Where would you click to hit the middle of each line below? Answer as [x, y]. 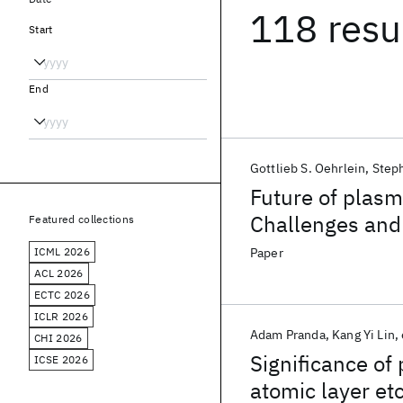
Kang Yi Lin [363, 335]
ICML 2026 [62, 251]
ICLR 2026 [61, 316]
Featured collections [82, 219]
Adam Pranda [288, 335]
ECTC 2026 [62, 295]
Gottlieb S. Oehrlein [308, 168]
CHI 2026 [58, 338]
